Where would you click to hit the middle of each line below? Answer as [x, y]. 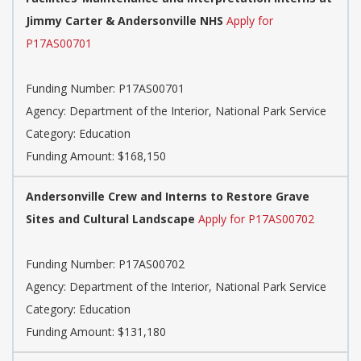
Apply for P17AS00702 [256, 219]
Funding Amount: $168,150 [96, 156]
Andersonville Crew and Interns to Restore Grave [168, 197]
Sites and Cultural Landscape [110, 219]
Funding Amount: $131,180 [96, 332]
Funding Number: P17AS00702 [105, 264]
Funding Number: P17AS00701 [105, 89]
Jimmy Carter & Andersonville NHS [124, 21]
